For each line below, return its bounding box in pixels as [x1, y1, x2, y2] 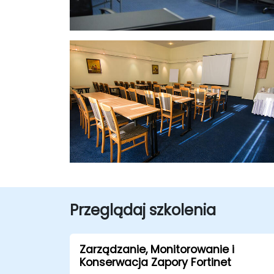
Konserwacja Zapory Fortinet [80, 254, 231, 270]
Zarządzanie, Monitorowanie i [80, 242, 234, 257]
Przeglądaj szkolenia [70, 199, 216, 220]
